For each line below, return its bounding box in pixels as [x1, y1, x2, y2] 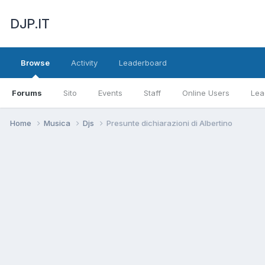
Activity [71, 58, 98, 67]
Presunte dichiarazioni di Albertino [106, 118, 232, 128]
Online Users [182, 88, 230, 98]
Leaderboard [119, 58, 167, 67]
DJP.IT [10, 16, 49, 31]
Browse [21, 58, 50, 67]
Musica [44, 118, 72, 128]
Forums [12, 88, 42, 98]
